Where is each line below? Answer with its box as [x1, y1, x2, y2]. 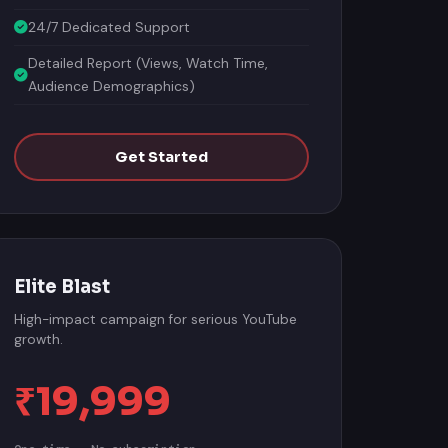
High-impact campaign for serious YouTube [13, 308, 297, 325]
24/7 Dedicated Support [27, 15, 190, 33]
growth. [13, 328, 63, 345]
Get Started [114, 145, 208, 163]
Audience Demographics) [27, 74, 195, 92]
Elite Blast [13, 272, 110, 295]
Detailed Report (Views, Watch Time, [27, 51, 268, 69]
